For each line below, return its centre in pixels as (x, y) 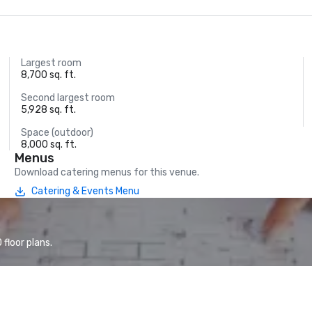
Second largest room (68, 98)
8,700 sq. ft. (49, 75)
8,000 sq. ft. (49, 145)
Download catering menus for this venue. (107, 172)
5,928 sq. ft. (49, 110)
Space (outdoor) (57, 133)
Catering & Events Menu (86, 191)
